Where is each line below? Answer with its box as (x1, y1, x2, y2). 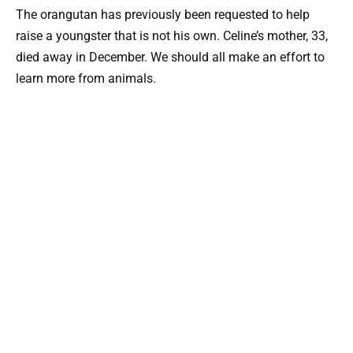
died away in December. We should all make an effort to (16, 50, 325, 65)
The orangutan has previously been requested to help (16, 7, 310, 23)
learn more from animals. (16, 71, 156, 87)
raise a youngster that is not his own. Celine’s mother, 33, (16, 28, 328, 44)
